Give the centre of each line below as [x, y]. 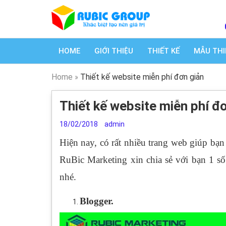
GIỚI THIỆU [114, 51]
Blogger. [97, 201]
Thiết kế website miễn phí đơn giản [142, 77]
